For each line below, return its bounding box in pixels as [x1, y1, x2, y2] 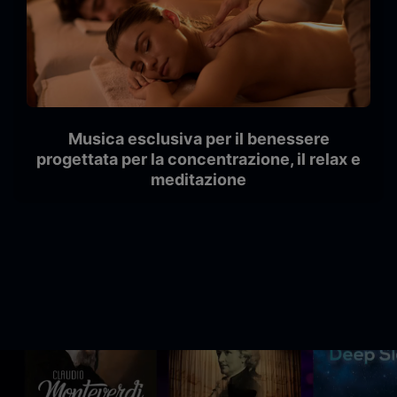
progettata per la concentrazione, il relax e [36, 149, 361, 168]
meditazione [151, 169, 246, 189]
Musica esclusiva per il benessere [67, 128, 330, 148]
